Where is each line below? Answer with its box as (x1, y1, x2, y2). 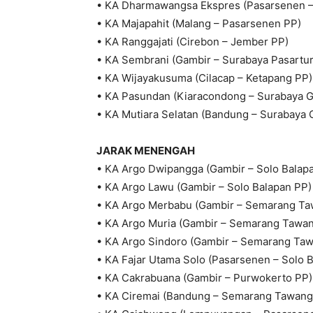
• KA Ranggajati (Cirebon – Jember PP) (96, 35, 289, 49)
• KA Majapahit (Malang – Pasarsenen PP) (96, 17, 301, 31)
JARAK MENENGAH (96, 144, 195, 158)
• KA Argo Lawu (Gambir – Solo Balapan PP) (96, 180, 312, 194)
